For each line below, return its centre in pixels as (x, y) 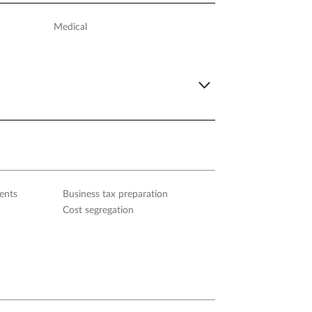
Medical (70, 27)
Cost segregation (98, 211)
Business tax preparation (115, 195)
